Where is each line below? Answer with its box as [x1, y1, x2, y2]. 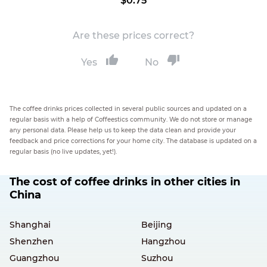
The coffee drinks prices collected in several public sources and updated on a [10, 105, 247, 113]
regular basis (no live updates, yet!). [10, 148, 117, 156]
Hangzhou [141, 236, 185, 247]
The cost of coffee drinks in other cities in [10, 175, 240, 188]
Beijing [141, 219, 172, 230]
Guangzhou [10, 253, 59, 263]
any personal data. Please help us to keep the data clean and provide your [10, 126, 236, 134]
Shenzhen [10, 236, 54, 247]
